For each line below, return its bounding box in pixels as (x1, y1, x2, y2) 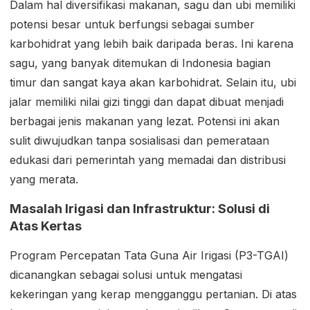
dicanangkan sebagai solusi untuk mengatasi (10, 267, 242, 282)
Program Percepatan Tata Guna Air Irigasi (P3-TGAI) (10, 248, 289, 262)
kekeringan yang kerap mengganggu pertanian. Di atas (10, 286, 297, 301)
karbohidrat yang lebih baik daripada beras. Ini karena (10, 36, 293, 51)
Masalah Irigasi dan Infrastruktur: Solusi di (10, 201, 270, 216)
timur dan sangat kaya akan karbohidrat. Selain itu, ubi (10, 75, 296, 89)
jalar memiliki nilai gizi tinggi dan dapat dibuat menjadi (10, 94, 284, 109)
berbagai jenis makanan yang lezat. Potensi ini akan (10, 113, 280, 128)
